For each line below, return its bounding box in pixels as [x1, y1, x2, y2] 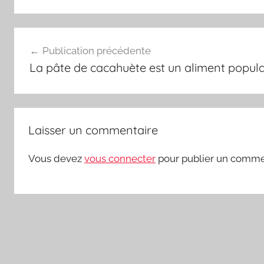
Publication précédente [42, 45, 151, 57]
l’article [14, 71, 67, 89]
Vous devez [28, 152, 84, 164]
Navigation [14, 28, 93, 47]
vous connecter [84, 152, 156, 164]
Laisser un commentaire [28, 122, 158, 137]
